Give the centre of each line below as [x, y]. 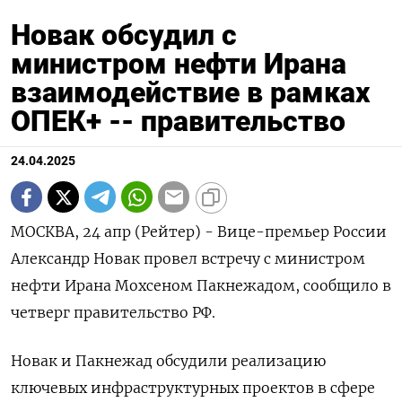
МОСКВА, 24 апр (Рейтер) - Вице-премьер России [199, 232]
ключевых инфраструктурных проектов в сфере [193, 388]
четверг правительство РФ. [113, 312]
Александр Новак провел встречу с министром [188, 258]
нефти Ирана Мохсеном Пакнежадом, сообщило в [201, 285]
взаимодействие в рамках [190, 92]
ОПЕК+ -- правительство [178, 121]
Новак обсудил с [124, 35]
